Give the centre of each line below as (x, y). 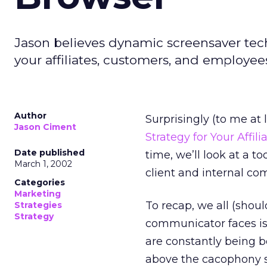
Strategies (38, 205)
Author (30, 116)
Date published (49, 153)
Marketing (38, 194)
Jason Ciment (45, 127)
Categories (40, 182)
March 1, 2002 (43, 164)
